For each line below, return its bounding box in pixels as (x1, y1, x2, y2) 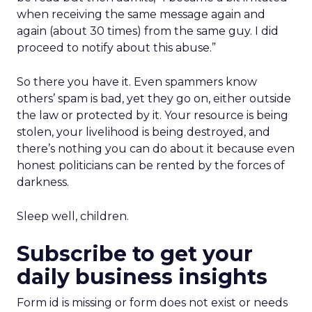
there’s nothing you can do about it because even (17, 142, 295, 155)
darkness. (17, 175, 69, 189)
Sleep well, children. (17, 210, 129, 223)
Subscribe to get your (17, 241, 253, 267)
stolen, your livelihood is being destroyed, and (17, 125, 270, 139)
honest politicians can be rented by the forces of (17, 159, 285, 172)
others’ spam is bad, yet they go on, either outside (17, 92, 291, 105)
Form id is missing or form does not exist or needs (17, 296, 288, 309)
